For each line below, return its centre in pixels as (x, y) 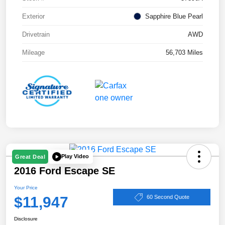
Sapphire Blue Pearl (174, 17)
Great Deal (30, 156)
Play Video (75, 156)
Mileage (33, 53)
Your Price (26, 187)
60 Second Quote (168, 197)
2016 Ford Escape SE (65, 171)
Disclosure (26, 218)
